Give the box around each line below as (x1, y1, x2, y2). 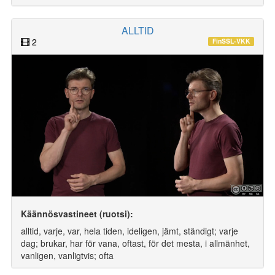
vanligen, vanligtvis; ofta (21, 249, 114, 261)
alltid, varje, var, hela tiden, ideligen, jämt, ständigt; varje (21, 224, 238, 237)
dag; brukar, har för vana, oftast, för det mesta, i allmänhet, (21, 236, 250, 249)
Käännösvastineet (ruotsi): (21, 207, 133, 220)
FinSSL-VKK (212, 36, 250, 46)
